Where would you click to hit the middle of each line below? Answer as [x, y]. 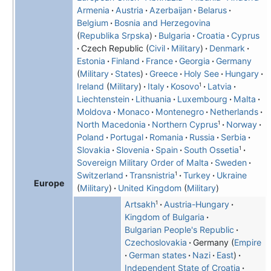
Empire [247, 243]
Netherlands [234, 112]
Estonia [91, 61]
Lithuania [153, 99]
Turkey [197, 175]
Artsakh [140, 204]
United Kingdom [149, 188]
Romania [166, 137]
